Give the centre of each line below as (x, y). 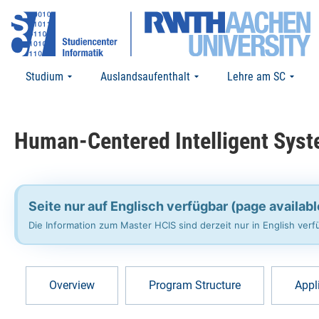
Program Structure (194, 285)
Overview (72, 285)
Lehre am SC (256, 76)
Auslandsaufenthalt (145, 76)
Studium (45, 76)
